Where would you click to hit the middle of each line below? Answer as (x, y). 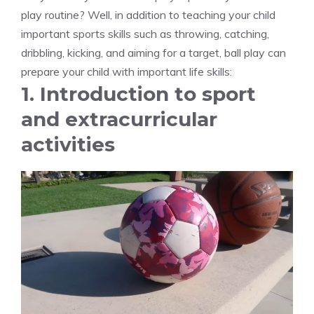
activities (68, 144)
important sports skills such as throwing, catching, (145, 33)
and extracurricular (119, 119)
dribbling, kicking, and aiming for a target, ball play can (153, 52)
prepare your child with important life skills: (127, 71)
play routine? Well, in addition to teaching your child (148, 14)
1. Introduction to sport (138, 94)
